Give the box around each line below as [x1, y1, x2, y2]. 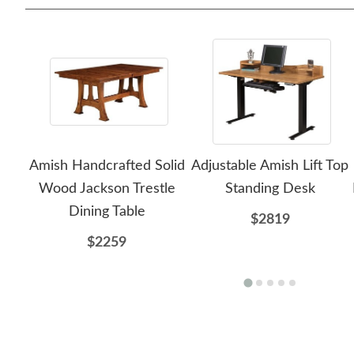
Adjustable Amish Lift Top [191, 159, 349, 173]
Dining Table [68, 205, 145, 219]
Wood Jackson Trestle [38, 182, 175, 196]
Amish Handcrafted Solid [28, 159, 185, 173]
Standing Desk [224, 182, 315, 196]
